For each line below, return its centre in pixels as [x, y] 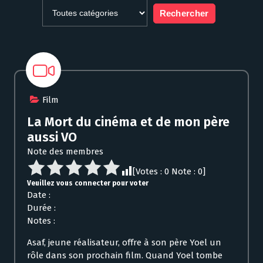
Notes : [41, 221]
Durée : [41, 208]
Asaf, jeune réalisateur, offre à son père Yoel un [124, 243]
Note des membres [65, 152]
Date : [39, 195]
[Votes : [149, 172]
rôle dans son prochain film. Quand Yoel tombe [125, 256]
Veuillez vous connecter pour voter [88, 183]
